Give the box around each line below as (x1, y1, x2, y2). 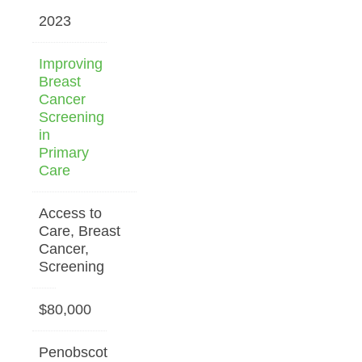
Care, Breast (39, 222, 120, 239)
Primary (39, 144, 89, 161)
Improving (39, 55, 103, 72)
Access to (39, 204, 102, 221)
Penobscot (39, 343, 107, 360)
